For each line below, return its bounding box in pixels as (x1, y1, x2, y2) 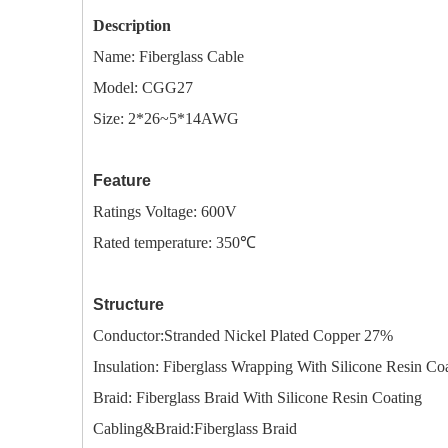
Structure (93, 296, 172, 313)
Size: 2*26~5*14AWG (93, 110, 239, 127)
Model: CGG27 (93, 79, 261, 96)
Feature (93, 172, 203, 189)
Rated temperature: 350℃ (93, 234, 332, 251)
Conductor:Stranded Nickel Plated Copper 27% (93, 327, 445, 344)
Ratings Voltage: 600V (93, 203, 237, 220)
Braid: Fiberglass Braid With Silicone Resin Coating (93, 389, 422, 406)
